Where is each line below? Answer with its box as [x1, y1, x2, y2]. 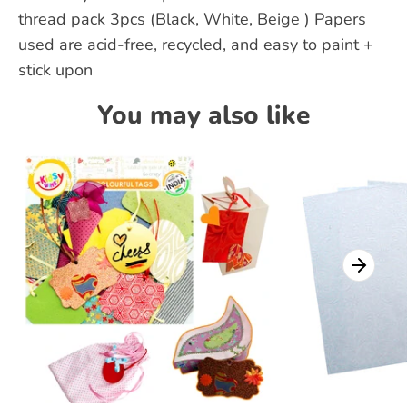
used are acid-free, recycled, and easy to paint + [18, 34, 373, 55]
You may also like [97, 98, 310, 133]
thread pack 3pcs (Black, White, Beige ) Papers [18, 8, 366, 30]
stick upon [18, 59, 93, 81]
